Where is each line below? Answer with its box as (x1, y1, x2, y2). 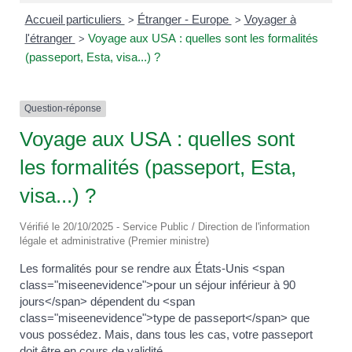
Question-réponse (24, 103, 101, 115)
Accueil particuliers (24, 13, 125, 27)
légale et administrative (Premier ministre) (20, 234, 209, 247)
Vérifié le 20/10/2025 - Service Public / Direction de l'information (20, 220, 310, 233)
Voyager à (244, 13, 296, 27)
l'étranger (24, 31, 75, 46)
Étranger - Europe (137, 13, 232, 27)
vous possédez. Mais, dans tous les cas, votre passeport (20, 327, 313, 341)
